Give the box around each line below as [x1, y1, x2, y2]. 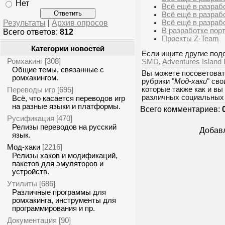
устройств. [12, 168, 49, 176]
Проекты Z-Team [162, 34, 219, 43]
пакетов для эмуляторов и [12, 160, 103, 168]
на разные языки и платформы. [12, 102, 121, 110]
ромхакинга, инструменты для [12, 196, 116, 204]
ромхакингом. [12, 74, 58, 82]
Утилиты [7, 179, 37, 188]
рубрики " [142, 77, 174, 85]
